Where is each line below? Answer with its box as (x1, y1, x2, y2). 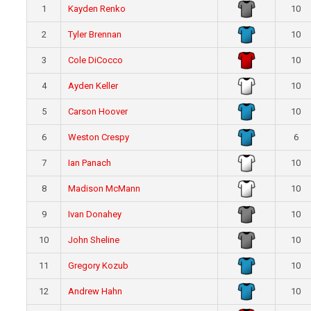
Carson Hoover (68, 106, 128, 117)
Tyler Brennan (68, 29, 122, 40)
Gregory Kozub (68, 260, 129, 271)
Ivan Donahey (68, 209, 122, 220)
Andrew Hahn (68, 286, 123, 297)
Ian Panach (68, 158, 112, 169)
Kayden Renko (68, 3, 126, 15)
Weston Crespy (68, 132, 130, 143)
